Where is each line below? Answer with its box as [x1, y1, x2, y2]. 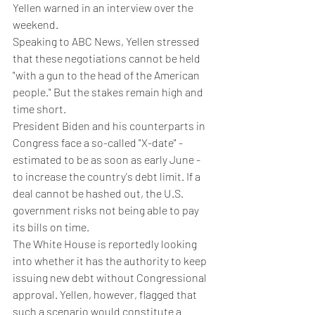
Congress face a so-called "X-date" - [13, 135, 185, 149]
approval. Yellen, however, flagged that [13, 287, 199, 301]
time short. [13, 101, 66, 115]
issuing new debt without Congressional [13, 270, 209, 284]
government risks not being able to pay [13, 202, 201, 217]
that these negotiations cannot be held [13, 51, 202, 65]
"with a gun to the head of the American [13, 67, 202, 82]
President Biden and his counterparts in [13, 118, 207, 132]
